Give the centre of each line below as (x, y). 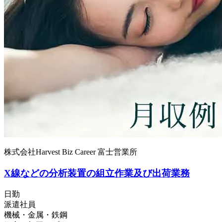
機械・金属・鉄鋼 (36, 215)
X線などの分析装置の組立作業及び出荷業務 (97, 173)
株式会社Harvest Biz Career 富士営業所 (71, 152)
